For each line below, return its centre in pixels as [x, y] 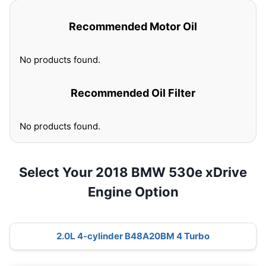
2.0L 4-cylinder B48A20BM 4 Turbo [133, 236]
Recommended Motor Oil [133, 26]
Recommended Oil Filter [133, 93]
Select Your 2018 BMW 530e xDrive [133, 172]
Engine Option [133, 192]
